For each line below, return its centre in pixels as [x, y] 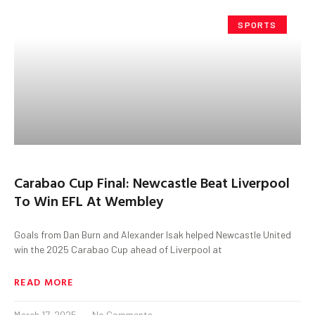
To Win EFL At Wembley [89, 200]
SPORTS [257, 24]
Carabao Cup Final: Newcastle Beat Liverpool [152, 182]
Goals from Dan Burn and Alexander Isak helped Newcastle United [153, 234]
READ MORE [44, 281]
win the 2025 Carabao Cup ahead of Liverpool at [118, 249]
